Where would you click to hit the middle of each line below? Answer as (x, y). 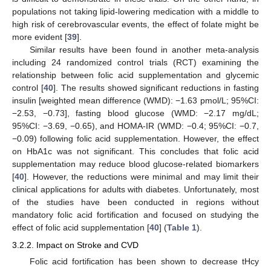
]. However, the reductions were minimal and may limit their (142, 177)
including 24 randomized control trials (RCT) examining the (135, 63)
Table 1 (182, 228)
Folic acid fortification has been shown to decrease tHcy (144, 261)
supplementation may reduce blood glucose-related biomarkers (135, 164)
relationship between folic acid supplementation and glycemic (135, 75)
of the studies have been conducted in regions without (135, 202)
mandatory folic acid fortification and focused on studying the (135, 215)
